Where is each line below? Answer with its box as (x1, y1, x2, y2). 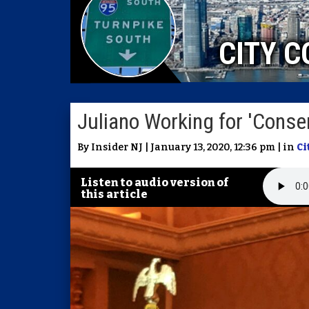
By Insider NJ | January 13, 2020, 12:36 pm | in (77, 141, 297, 153)
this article (81, 188, 148, 201)
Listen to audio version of (81, 176, 228, 189)
